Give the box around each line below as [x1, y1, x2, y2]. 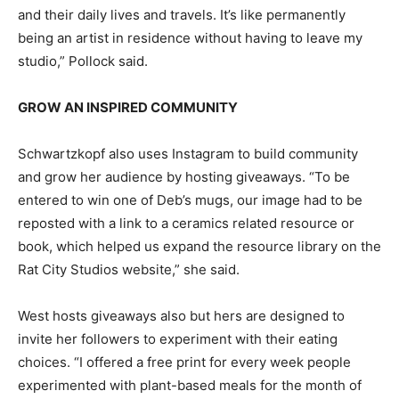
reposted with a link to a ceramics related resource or [18, 215, 354, 232]
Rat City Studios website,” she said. [18, 261, 240, 279]
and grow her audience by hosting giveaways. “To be [18, 168, 350, 186]
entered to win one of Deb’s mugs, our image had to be [18, 191, 362, 209]
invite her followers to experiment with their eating [18, 330, 338, 348]
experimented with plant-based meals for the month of [18, 377, 362, 395]
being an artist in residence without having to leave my [18, 29, 362, 47]
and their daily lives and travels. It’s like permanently [18, 6, 346, 24]
